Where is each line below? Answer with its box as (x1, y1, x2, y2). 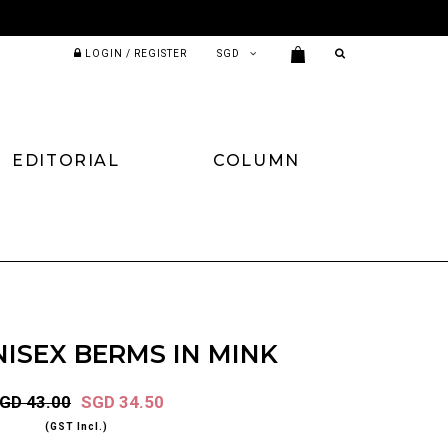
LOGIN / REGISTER (85, 48, 188, 59)
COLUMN (213, 150, 300, 170)
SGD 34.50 (81, 391, 164, 412)
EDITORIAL (12, 150, 120, 170)
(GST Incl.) (44, 420, 108, 432)
